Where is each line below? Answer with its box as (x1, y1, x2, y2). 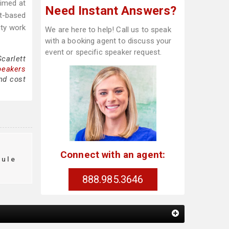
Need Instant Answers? (45, 4, 177, 18)
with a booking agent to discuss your (45, 36, 172, 45)
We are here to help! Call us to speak (45, 25, 171, 34)
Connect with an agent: (60, 148, 166, 161)
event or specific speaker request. (45, 48, 162, 57)
